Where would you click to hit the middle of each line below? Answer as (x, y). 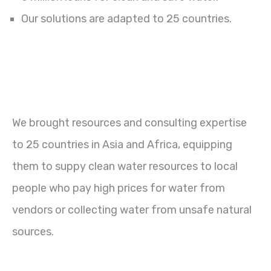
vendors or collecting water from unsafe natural (132, 210)
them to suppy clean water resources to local (125, 166)
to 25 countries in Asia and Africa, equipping (122, 145)
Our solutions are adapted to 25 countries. (126, 19)
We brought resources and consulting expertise (129, 123)
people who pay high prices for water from (119, 188)
